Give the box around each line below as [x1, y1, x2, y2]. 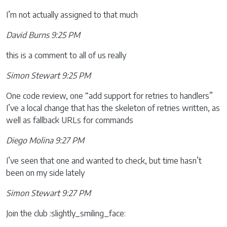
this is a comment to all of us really [6, 50, 126, 60]
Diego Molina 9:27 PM [6, 135, 84, 145]
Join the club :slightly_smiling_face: [6, 208, 126, 218]
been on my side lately [6, 168, 85, 178]
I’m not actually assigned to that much [6, 10, 138, 20]
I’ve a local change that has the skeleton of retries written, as [6, 103, 220, 113]
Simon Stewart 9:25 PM [6, 70, 91, 81]
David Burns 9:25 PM [6, 30, 80, 40]
